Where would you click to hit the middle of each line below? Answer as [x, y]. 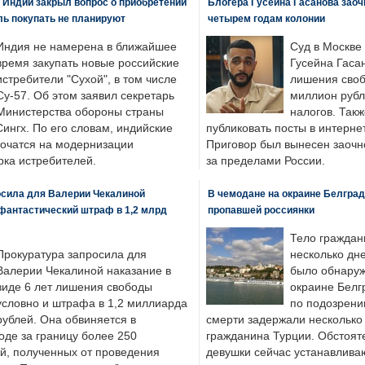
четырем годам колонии [266, 18]
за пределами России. [265, 161]
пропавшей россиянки [261, 210]
